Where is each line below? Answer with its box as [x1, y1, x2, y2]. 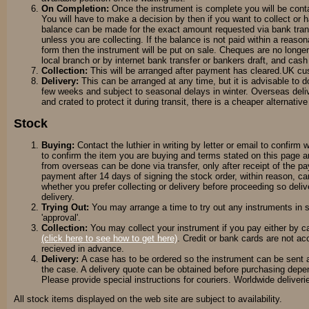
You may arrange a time [92, 201, 187, 212]
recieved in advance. [41, 243, 124, 254]
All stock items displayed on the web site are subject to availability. [14, 294, 282, 305]
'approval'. [41, 212, 81, 223]
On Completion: [41, 3, 109, 14]
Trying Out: [41, 201, 92, 212]
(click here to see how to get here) [41, 232, 177, 243]
